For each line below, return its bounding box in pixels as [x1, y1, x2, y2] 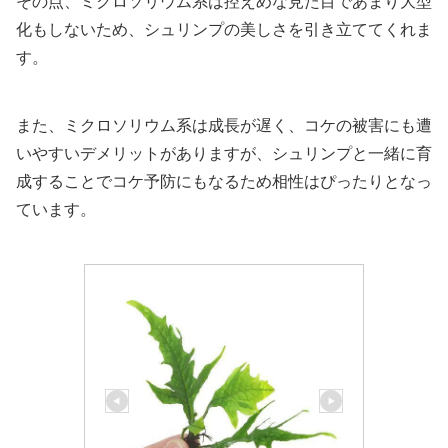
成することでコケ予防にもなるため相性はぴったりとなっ [16, 173, 432, 191]
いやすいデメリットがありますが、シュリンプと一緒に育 [16, 145, 432, 163]
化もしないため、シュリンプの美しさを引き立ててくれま [16, 21, 432, 39]
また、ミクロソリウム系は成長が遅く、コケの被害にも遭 [16, 117, 432, 135]
